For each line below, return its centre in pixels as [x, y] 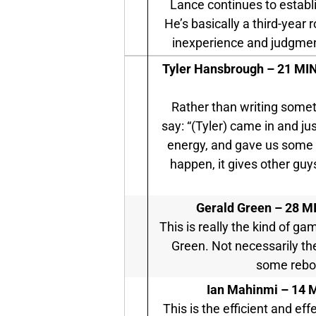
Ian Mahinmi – [248, 290]
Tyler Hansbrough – [218, 69]
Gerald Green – [239, 208]
